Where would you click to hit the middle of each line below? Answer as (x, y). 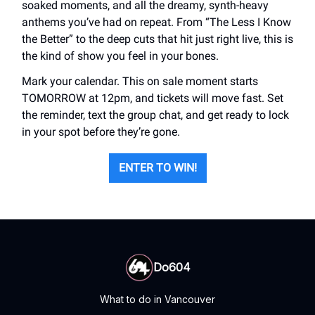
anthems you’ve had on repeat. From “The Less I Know (156, 22)
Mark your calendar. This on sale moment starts (140, 81)
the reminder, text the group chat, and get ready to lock (155, 115)
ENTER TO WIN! (157, 167)
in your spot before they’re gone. (101, 131)
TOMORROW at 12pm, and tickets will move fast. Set (153, 98)
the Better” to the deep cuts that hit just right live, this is (157, 39)
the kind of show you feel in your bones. (120, 56)
